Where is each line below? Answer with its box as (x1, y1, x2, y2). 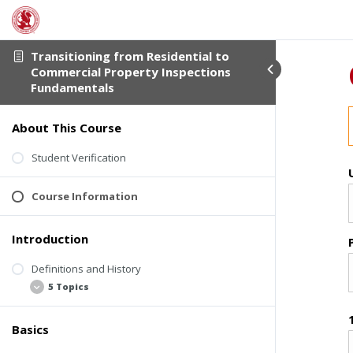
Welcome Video (47, 328, 117, 340)
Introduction (12, 230, 88, 247)
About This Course (12, 119, 121, 136)
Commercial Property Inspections (31, 64, 231, 80)
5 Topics (48, 281, 90, 293)
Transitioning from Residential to (31, 48, 229, 65)
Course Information (32, 188, 138, 203)
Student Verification (32, 150, 126, 165)
